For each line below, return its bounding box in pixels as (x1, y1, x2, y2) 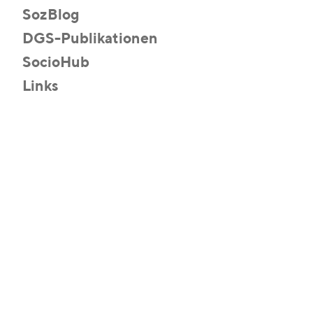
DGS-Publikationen (22, 32, 158, 47)
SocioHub (22, 56, 89, 71)
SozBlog (22, 8, 80, 23)
